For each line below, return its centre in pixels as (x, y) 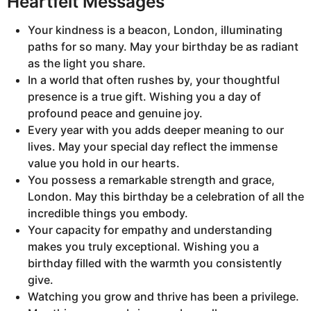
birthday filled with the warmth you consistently (155, 263)
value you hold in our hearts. (104, 163)
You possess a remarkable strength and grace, (151, 180)
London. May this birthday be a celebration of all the (166, 197)
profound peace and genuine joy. (115, 114)
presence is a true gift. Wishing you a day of (144, 97)
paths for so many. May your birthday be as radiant (163, 47)
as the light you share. (87, 64)
